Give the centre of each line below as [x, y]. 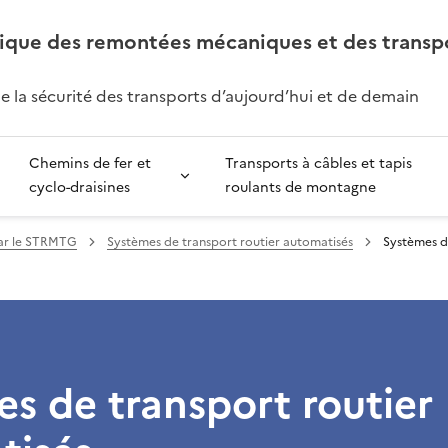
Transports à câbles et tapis [319, 163]
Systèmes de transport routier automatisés [230, 242]
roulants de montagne [301, 187]
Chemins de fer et [90, 163]
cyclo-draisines [80, 187]
